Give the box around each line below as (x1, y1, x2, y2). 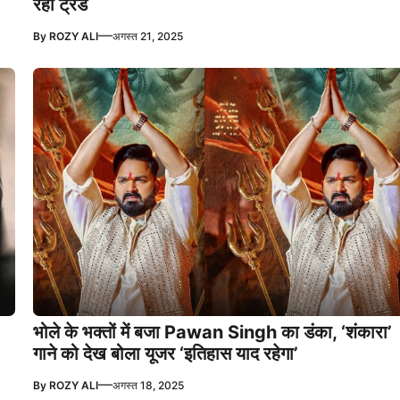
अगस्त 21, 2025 (112, 29, 183, 43)
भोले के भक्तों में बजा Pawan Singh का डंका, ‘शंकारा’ (32, 321, 392, 344)
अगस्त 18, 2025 (112, 379, 184, 393)
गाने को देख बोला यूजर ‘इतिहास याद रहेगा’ (32, 343, 298, 365)
